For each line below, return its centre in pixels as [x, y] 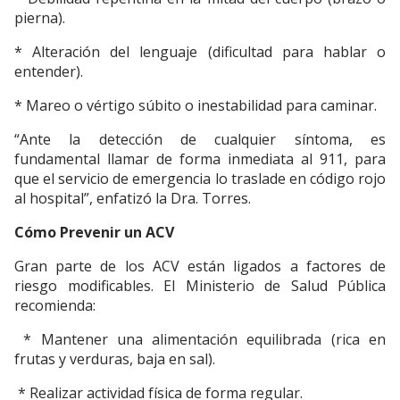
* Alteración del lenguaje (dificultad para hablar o [200, 52]
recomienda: [55, 306]
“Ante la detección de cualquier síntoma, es [200, 140]
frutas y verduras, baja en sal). [115, 359]
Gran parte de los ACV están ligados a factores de [200, 267]
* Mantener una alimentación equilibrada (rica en [200, 340]
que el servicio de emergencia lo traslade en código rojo [200, 179]
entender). [49, 72]
